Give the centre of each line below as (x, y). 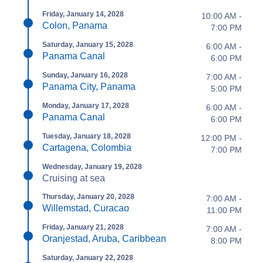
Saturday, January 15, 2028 (88, 45)
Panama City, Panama (89, 87)
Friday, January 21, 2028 (83, 227)
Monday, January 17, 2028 (86, 106)
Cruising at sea (74, 178)
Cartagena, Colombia (87, 148)
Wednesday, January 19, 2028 (92, 167)
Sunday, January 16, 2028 (85, 75)
